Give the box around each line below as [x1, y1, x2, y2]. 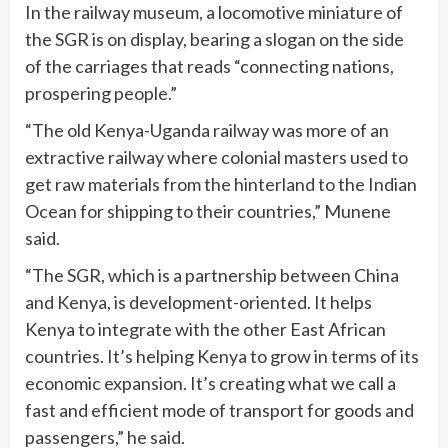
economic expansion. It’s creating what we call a [25, 372, 396, 395]
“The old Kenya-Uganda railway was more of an [25, 119, 389, 142]
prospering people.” [25, 82, 177, 105]
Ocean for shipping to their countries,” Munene [25, 200, 391, 223]
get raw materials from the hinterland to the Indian [25, 173, 417, 196]
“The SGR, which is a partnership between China [25, 264, 399, 287]
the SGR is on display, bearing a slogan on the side [25, 28, 404, 51]
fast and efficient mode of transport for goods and [25, 399, 414, 422]
